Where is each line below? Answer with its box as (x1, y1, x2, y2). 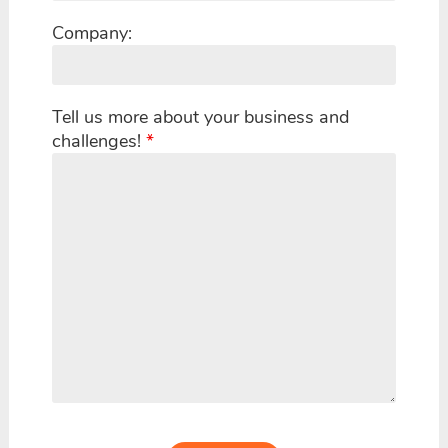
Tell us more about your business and (52, 104, 349, 129)
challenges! (52, 128, 146, 153)
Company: (52, 20, 132, 45)
